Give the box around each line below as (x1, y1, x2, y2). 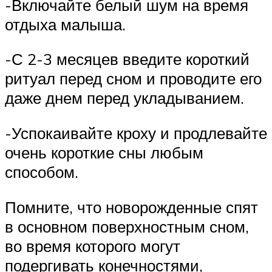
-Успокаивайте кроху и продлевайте (5, 123, 267, 143)
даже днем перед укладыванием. (5, 88, 248, 108)
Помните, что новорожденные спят (5, 197, 258, 217)
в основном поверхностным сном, (5, 216, 249, 236)
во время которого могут (5, 236, 180, 256)
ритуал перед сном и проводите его (5, 69, 262, 89)
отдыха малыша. (5, 14, 126, 34)
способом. (5, 161, 83, 182)
